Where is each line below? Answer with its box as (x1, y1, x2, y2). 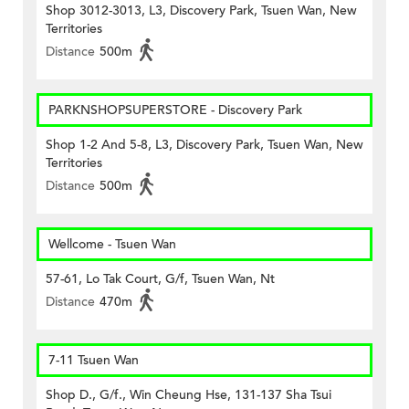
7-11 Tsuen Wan (48, 351, 139, 370)
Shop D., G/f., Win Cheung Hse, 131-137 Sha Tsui (46, 386, 331, 404)
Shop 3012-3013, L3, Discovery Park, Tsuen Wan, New (46, 2, 357, 20)
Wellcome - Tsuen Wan (48, 236, 176, 254)
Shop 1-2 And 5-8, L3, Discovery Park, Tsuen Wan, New (46, 136, 363, 154)
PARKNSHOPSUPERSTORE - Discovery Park (48, 101, 302, 120)
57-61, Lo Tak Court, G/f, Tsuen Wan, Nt (46, 270, 275, 288)
